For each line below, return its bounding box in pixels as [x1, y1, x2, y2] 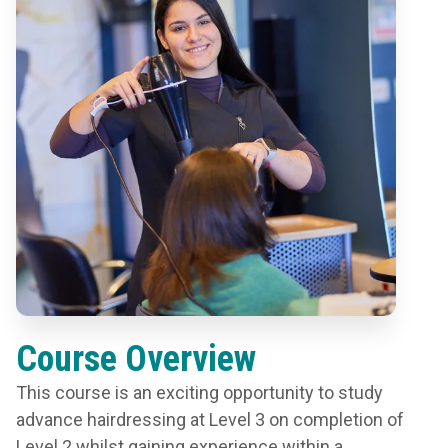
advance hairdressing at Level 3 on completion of [16, 409, 404, 430]
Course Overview [16, 338, 256, 380]
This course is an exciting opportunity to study [16, 382, 383, 403]
